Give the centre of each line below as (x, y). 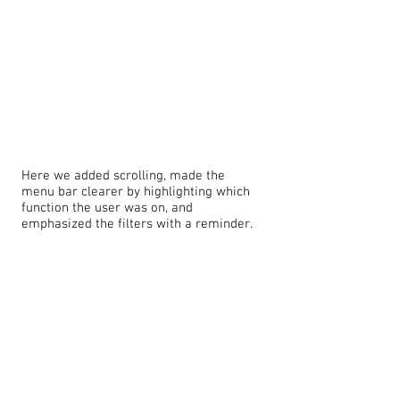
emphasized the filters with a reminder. (137, 224)
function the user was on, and (107, 208)
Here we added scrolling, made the (123, 176)
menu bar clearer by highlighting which (136, 192)
